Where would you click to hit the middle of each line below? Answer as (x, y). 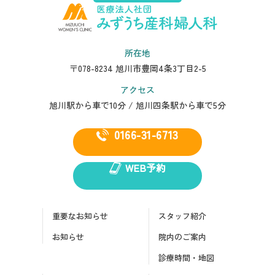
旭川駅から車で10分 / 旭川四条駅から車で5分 (137, 105)
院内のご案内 (182, 237)
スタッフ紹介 (182, 216)
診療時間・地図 (186, 258)
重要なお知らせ (80, 216)
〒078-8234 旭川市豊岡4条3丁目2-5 (137, 68)
